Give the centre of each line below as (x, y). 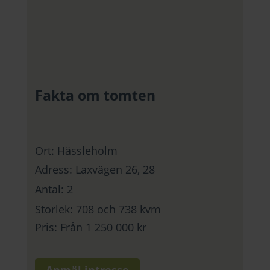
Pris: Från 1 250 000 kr (91, 227)
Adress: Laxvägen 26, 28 (95, 169)
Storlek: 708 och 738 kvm (98, 209)
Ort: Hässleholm (77, 150)
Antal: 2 (54, 189)
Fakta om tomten (96, 95)
